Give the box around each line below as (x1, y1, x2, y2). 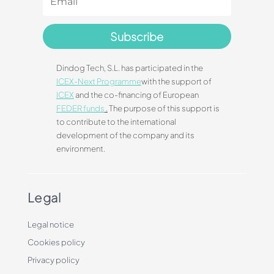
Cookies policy (27, 237, 85, 247)
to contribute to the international (56, 116, 176, 127)
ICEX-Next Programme (56, 76, 141, 86)
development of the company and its (56, 130, 194, 140)
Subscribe (110, 29, 164, 43)
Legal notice (27, 219, 74, 229)
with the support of (141, 76, 212, 86)
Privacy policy (27, 254, 80, 265)
